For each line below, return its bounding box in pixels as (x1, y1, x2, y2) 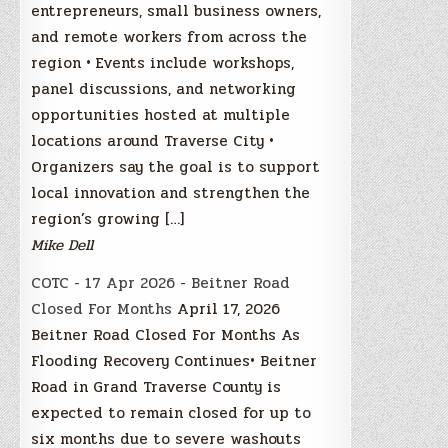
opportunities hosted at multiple (31, 102, 291, 127)
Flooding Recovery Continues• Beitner (31, 348, 318, 373)
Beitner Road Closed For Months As (31, 322, 301, 347)
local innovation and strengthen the (31, 180, 311, 205)
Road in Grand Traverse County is (31, 374, 282, 399)
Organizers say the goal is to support (31, 154, 321, 179)
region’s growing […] (31, 206, 185, 231)
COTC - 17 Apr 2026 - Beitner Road (31, 270, 291, 295)
